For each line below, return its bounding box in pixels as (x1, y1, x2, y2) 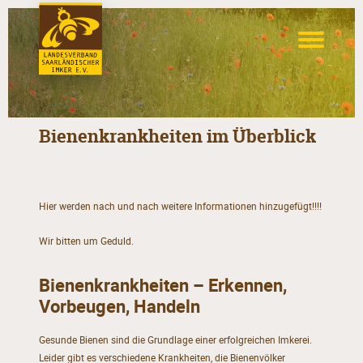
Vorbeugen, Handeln (38, 293, 200, 318)
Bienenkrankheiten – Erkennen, (38, 272, 287, 297)
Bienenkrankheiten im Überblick (38, 124, 316, 149)
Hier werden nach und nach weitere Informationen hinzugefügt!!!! (38, 199, 322, 213)
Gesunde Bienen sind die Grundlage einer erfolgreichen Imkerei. (38, 333, 312, 348)
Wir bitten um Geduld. (38, 234, 134, 249)
